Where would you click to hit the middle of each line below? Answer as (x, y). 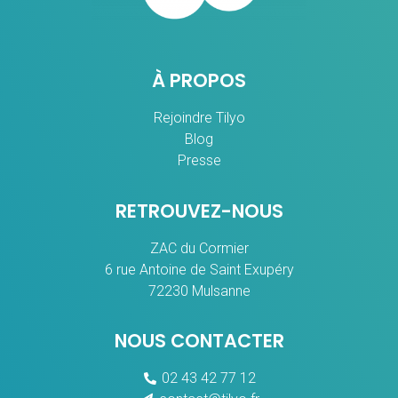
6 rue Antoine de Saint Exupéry (199, 269)
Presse (199, 161)
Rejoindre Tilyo (199, 118)
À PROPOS (199, 81)
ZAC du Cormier (199, 248)
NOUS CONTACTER (199, 341)
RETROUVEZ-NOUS (199, 211)
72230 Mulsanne (199, 291)
